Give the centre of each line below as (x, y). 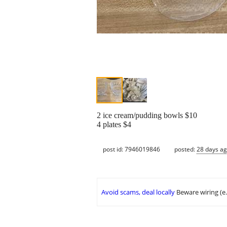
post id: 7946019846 (131, 149)
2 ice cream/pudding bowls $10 (147, 116)
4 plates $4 (114, 125)
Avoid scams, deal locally (138, 192)
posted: (185, 149)
